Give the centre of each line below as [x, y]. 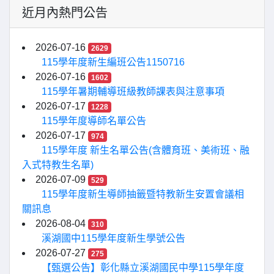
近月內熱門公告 [65, 13]
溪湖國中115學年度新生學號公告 [113, 238]
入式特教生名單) [58, 165]
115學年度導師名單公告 [94, 121]
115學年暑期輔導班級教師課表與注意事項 [133, 91]
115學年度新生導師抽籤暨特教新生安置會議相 [143, 194]
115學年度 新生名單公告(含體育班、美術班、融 [146, 150]
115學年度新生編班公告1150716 [113, 62]
